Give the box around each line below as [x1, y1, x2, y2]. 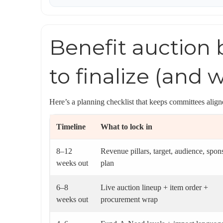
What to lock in [101, 122, 152, 131]
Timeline [56, 122, 86, 131]
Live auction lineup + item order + [101, 183, 208, 192]
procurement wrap [101, 195, 158, 204]
